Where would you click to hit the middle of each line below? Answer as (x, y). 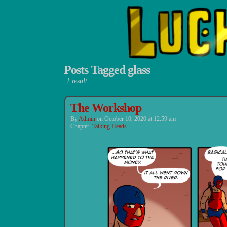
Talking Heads (109, 126)
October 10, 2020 (125, 119)
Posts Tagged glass (107, 70)
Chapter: (81, 126)
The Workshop (106, 108)
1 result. (78, 81)
